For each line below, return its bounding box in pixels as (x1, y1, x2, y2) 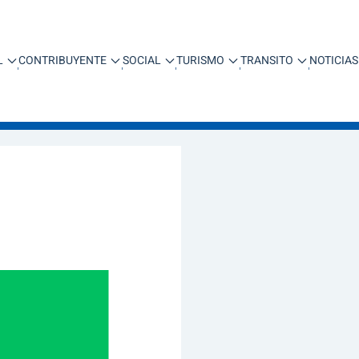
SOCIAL (122, 51, 161, 69)
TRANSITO (240, 51, 294, 69)
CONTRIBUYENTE (18, 51, 107, 69)
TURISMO (176, 51, 225, 69)
